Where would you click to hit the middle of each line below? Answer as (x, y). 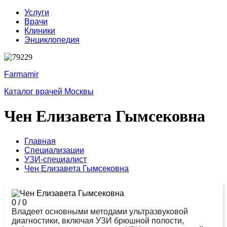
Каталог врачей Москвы (49, 91)
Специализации (54, 150)
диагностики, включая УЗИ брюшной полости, (98, 220)
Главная (40, 141)
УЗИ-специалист (55, 159)
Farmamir (21, 74)
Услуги (37, 12)
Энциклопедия (52, 40)
